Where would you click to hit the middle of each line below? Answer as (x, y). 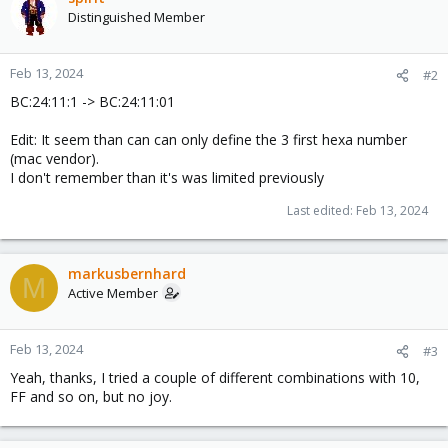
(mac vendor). (54, 158)
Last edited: (321, 210)
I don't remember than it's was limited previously (167, 177)
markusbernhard (127, 273)
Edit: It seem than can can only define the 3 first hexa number (208, 139)
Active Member (113, 293)
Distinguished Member (136, 17)
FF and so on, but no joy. (91, 396)
